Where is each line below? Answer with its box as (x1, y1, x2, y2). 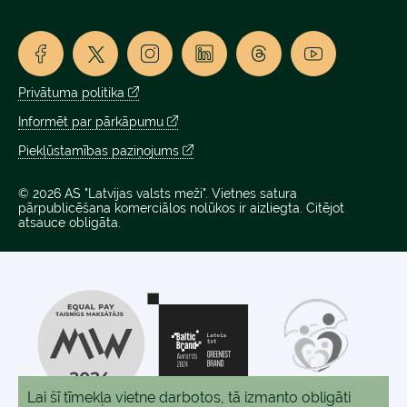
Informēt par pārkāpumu (18, 114, 164, 129)
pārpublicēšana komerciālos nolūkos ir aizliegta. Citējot (18, 200, 344, 215)
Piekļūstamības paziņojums (18, 143, 179, 158)
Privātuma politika (18, 84, 124, 100)
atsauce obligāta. (18, 214, 121, 230)
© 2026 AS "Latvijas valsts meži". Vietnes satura (18, 185, 297, 201)
